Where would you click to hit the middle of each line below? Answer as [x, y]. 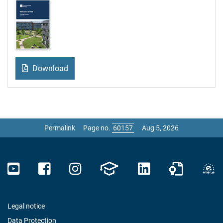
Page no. [98, 128]
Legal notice [26, 206]
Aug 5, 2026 [160, 128]
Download [49, 69]
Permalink [60, 128]
